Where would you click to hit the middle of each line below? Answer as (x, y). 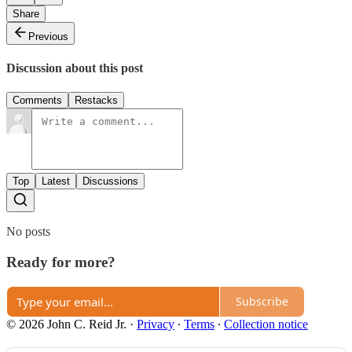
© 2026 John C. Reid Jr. (66, 324)
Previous (48, 36)
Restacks (96, 101)
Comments (37, 101)
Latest (56, 181)
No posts (28, 232)
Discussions (110, 181)
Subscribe (262, 302)
